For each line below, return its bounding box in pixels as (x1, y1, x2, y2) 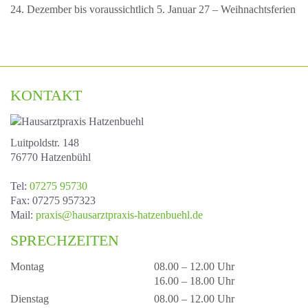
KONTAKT (10, 86, 82, 104)
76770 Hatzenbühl (10, 151, 91, 163)
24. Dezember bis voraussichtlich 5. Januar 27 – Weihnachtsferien (10, 3, 296, 15)
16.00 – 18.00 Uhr (154, 274, 234, 287)
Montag (10, 260, 44, 272)
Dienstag (10, 292, 49, 305)
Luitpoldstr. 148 (10, 136, 79, 148)
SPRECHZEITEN (10, 231, 119, 249)
